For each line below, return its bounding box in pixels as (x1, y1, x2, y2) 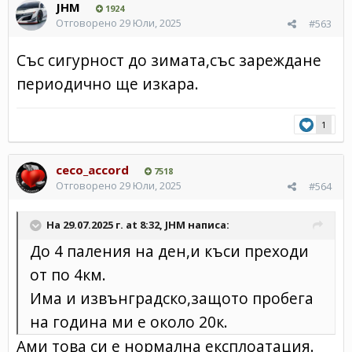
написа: (185, 217, 229, 232)
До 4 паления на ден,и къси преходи (30, 240, 309, 262)
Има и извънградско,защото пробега (30, 287, 313, 309)
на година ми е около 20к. (30, 310, 228, 332)
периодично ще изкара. (16, 72, 199, 94)
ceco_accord (56, 161, 129, 178)
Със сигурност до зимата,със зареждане (16, 49, 321, 71)
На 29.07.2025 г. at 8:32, (46, 217, 165, 232)
